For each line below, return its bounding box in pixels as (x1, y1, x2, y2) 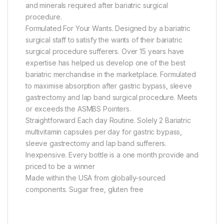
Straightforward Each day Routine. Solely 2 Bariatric (25, 115, 191, 124)
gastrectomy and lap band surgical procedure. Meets (25, 92, 197, 101)
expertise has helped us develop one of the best (25, 58, 185, 67)
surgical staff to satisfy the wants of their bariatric (25, 35, 182, 44)
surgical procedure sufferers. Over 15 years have (25, 46, 184, 55)
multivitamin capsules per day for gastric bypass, (25, 127, 182, 136)
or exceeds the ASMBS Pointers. (25, 104, 131, 113)
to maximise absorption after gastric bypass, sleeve (25, 81, 192, 90)
